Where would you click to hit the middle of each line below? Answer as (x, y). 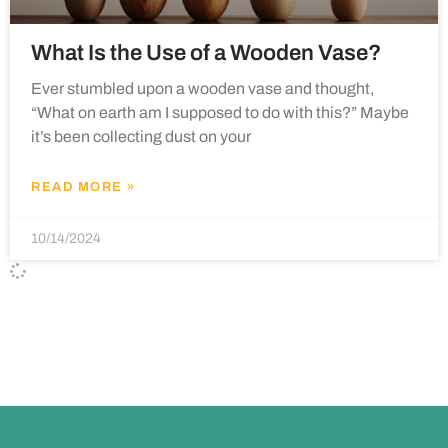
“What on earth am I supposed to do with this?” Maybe (220, 112)
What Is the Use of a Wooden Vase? (206, 53)
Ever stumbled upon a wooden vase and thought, (202, 88)
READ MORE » (83, 187)
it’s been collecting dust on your (141, 136)
